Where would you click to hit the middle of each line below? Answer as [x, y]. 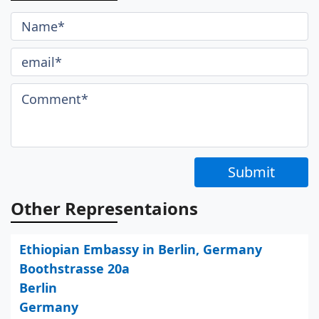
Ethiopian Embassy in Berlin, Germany [141, 250]
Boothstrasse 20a [74, 269]
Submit [251, 172]
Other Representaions [104, 209]
